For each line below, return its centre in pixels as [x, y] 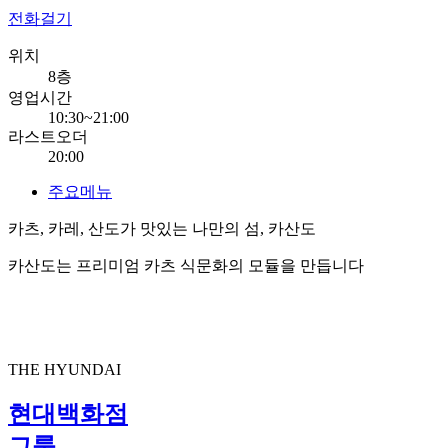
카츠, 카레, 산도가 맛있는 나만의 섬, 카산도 [162, 228]
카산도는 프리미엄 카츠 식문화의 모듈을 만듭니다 [186, 265]
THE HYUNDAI [64, 369]
